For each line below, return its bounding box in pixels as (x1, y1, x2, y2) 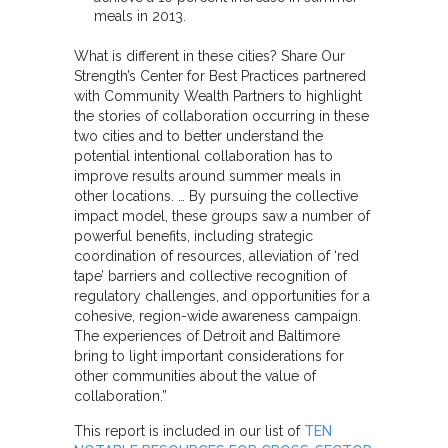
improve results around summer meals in (74, 167, 341, 184)
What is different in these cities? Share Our (74, 47, 345, 64)
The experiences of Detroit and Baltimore (74, 327, 340, 344)
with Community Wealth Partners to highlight (74, 87, 362, 104)
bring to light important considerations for (74, 347, 344, 364)
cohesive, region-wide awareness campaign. (74, 307, 361, 324)
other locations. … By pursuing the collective (74, 187, 358, 204)
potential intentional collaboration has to (74, 147, 333, 164)
